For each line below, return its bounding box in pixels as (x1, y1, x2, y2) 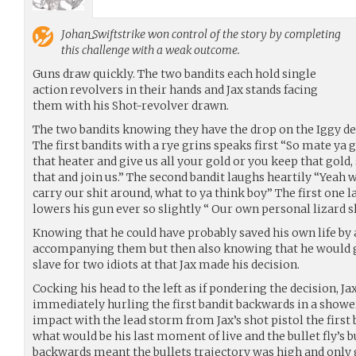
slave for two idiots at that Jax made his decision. (33, 257, 300, 272)
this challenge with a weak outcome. (61, 43, 240, 57)
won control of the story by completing (145, 27, 341, 41)
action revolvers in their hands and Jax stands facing (33, 83, 318, 97)
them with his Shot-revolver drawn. (33, 99, 229, 113)
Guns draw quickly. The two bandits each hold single (33, 67, 316, 81)
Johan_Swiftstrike (61, 27, 145, 41)
